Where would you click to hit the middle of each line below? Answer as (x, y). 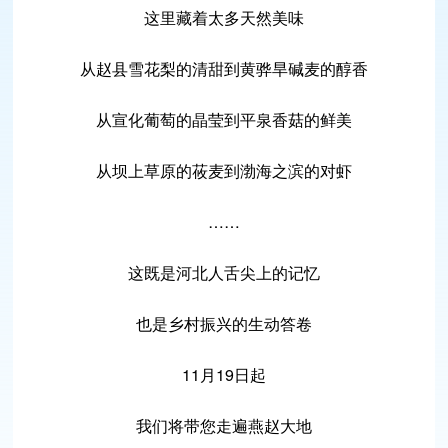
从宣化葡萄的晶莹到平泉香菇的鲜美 (224, 119)
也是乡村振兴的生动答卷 (224, 323)
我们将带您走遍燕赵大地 (224, 425)
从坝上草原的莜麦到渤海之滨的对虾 (224, 170)
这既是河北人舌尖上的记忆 (224, 272)
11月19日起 (224, 374)
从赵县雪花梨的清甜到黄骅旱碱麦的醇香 (224, 68)
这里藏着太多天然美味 (224, 17)
